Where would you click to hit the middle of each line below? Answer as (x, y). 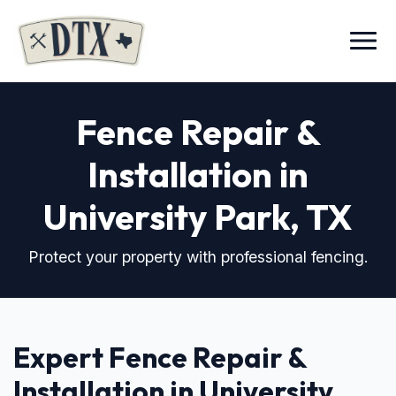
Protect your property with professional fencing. (198, 257)
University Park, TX (198, 217)
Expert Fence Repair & (160, 357)
